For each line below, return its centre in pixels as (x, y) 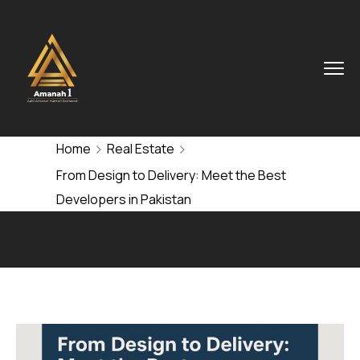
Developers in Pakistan (124, 199)
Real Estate (141, 149)
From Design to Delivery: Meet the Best (171, 175)
